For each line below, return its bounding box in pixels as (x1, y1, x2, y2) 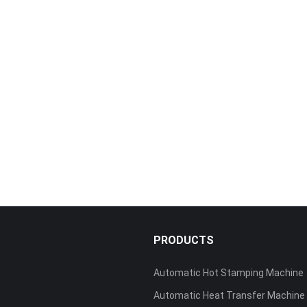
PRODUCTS (153, 234, 214, 247)
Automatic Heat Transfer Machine (153, 290, 305, 302)
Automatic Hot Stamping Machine (153, 267, 304, 279)
